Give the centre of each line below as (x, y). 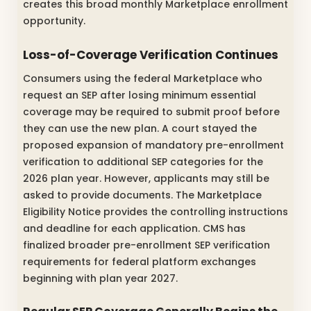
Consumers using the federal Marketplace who (143, 78)
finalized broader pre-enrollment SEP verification (146, 245)
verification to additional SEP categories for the (143, 161)
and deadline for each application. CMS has (134, 228)
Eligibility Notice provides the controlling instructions (155, 211)
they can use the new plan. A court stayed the (140, 128)
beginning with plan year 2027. (100, 278)
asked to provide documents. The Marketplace (142, 195)
